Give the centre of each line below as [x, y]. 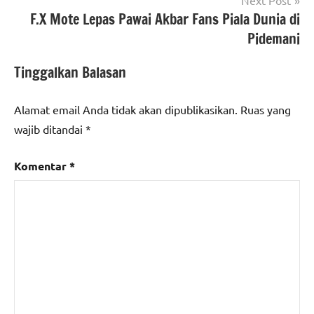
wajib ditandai [50, 129]
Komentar [42, 165]
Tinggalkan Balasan [70, 72]
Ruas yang [266, 109]
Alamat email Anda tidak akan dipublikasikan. [126, 109]
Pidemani [274, 39]
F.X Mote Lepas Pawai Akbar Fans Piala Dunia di [165, 19]
